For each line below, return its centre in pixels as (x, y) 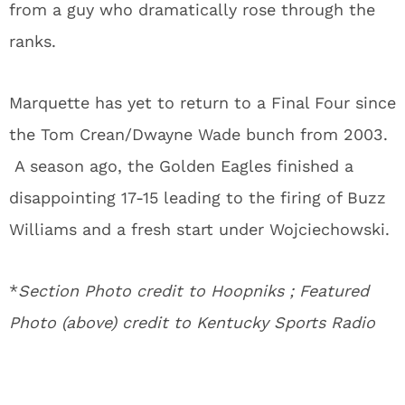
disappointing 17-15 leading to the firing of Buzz (198, 198)
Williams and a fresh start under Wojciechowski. (199, 229)
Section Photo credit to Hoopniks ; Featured (193, 291)
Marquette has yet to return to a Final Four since (202, 103)
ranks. (33, 41)
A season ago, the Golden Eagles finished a (181, 166)
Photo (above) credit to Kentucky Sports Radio (192, 322)
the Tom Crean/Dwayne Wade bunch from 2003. (198, 134)
